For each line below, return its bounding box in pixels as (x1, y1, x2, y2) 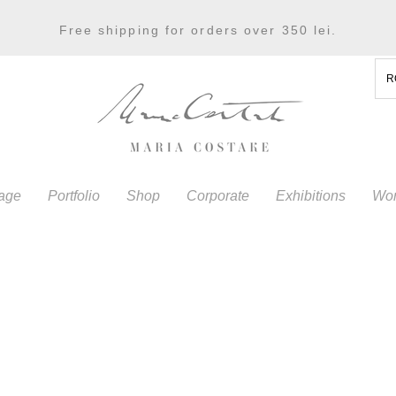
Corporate (187, 188, 249, 204)
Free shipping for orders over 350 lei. (58, 23, 338, 37)
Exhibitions (276, 188, 346, 204)
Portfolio (48, 188, 100, 204)
